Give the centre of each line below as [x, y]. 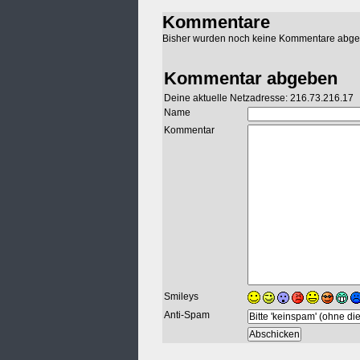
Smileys [181, 297]
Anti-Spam [187, 315]
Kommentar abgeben [251, 79]
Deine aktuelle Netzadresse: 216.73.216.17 [259, 98]
